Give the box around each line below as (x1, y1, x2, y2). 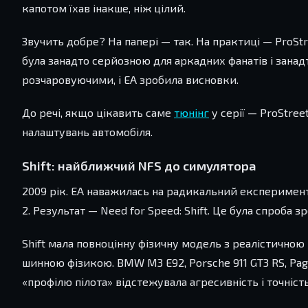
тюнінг (174, 106, 209, 120)
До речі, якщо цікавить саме (22, 106, 174, 120)
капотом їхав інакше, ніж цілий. (22, 1, 186, 15)
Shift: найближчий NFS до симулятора (22, 158, 256, 174)
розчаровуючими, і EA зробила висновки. (22, 73, 239, 87)
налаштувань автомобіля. (22, 125, 153, 139)
